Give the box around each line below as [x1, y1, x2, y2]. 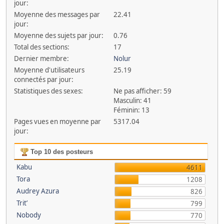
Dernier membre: [13, 54, 69, 63]
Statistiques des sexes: [13, 86, 83, 95]
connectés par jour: [13, 75, 73, 84]
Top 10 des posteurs [28, 148, 93, 155]
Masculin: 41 [113, 96, 152, 105]
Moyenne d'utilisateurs [13, 65, 84, 74]
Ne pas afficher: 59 [113, 86, 172, 95]
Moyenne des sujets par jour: [13, 31, 103, 40]
